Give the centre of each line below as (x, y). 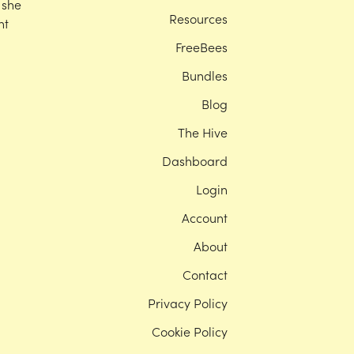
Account (205, 217)
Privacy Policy (188, 303)
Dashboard (195, 160)
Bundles (205, 75)
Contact (205, 274)
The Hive (203, 132)
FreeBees (201, 47)
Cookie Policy (190, 331)
